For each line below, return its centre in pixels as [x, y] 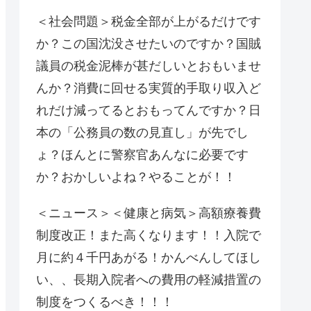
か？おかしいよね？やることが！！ [136, 177]
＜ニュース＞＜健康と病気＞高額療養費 [149, 213]
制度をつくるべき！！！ [105, 302]
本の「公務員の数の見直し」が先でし [142, 132]
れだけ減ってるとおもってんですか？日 [149, 110]
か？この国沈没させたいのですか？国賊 [149, 43]
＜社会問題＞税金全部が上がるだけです [149, 21]
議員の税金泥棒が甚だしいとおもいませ [149, 66]
